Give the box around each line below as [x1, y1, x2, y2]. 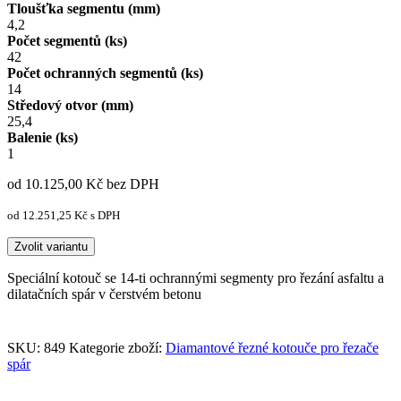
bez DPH [103, 176, 159, 192]
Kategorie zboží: [69, 340, 166, 356]
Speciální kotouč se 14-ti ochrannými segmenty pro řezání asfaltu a [7, 270, 384, 286]
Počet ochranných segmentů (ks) [7, 65, 203, 81]
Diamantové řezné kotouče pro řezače [166, 340, 379, 356]
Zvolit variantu [14, 240, 88, 254]
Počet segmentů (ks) [7, 33, 127, 49]
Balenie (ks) [7, 130, 78, 146]
